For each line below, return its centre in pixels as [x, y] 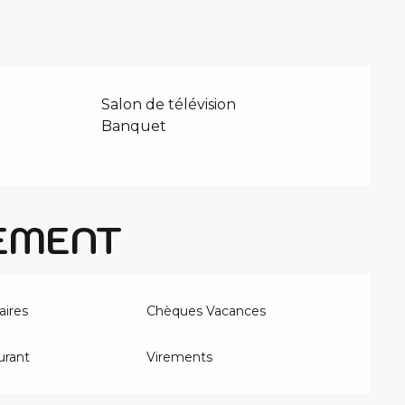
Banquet [134, 126]
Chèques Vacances [207, 311]
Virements [180, 357]
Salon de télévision [169, 104]
